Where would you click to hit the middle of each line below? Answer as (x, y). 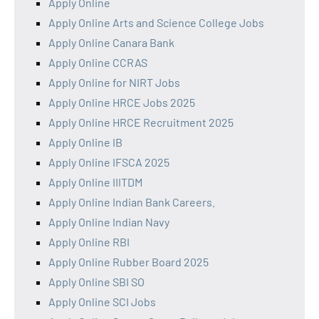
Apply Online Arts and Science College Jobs (156, 23)
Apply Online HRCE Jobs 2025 (122, 103)
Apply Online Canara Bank (111, 43)
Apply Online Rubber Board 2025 (129, 262)
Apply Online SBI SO (96, 282)
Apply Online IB (85, 142)
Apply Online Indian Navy (109, 222)
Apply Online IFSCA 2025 (109, 162)
